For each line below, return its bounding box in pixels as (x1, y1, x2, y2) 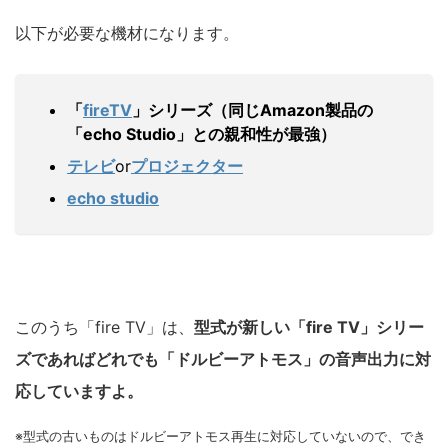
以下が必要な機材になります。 (15, 22, 239, 43)
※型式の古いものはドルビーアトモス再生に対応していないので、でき (15, 428, 426, 444)
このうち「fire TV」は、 (15, 316, 194, 337)
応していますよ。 (15, 380, 143, 401)
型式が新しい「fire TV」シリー (194, 316, 424, 337)
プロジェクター (131, 155, 243, 176)
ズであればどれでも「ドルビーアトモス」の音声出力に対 (15, 348, 431, 369)
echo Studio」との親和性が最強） (83, 123, 336, 144)
